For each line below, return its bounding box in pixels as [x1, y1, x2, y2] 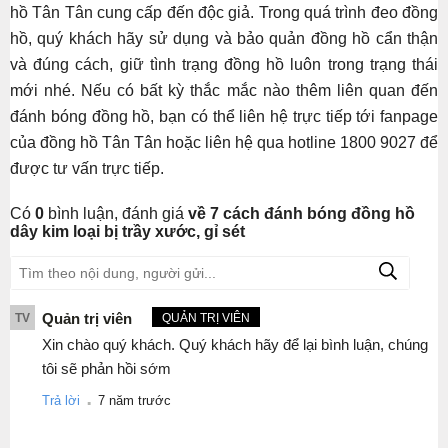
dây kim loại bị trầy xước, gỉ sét [10, 222, 245, 240]
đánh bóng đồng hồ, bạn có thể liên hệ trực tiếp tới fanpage [10, 107, 438, 125]
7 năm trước [98, 392, 171, 408]
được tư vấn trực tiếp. [10, 159, 164, 177]
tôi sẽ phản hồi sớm [42, 359, 171, 377]
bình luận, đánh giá [44, 204, 184, 222]
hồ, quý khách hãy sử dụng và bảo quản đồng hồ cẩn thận [10, 29, 438, 47]
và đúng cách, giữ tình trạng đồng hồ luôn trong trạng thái [10, 55, 438, 73]
